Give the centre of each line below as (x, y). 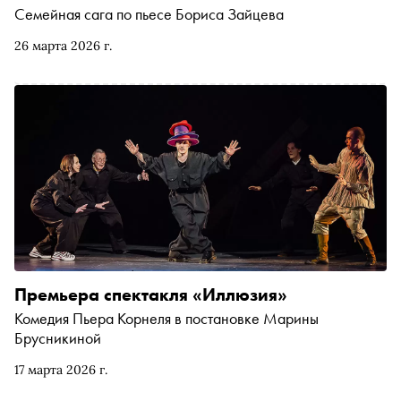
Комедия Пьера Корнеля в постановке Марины (166, 319)
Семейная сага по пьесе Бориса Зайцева (149, 14)
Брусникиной (58, 338)
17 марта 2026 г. (61, 370)
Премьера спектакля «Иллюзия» (151, 295)
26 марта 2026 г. (63, 46)
